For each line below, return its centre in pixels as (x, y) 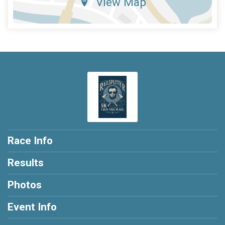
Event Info (32, 207)
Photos (25, 185)
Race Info (30, 141)
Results (26, 163)
